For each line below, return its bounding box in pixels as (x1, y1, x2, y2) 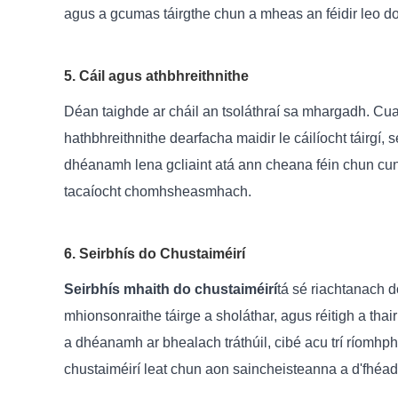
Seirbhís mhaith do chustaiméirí (64, 282, 277, 298)
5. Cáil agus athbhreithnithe (64, 68, 249, 84)
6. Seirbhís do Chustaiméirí (64, 246, 245, 262)
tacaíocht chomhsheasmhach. (64, 184, 251, 200)
